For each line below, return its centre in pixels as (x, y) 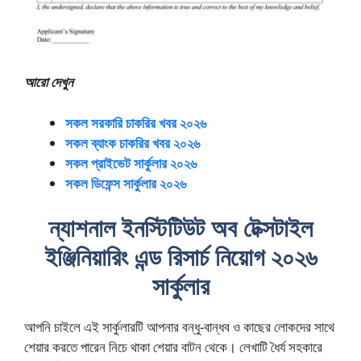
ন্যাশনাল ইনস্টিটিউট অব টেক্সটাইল (180, 228)
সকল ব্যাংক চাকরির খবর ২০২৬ (133, 143)
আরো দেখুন (49, 82)
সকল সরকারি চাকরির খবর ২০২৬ (136, 122)
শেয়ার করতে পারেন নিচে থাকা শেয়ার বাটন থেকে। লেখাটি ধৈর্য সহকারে (173, 347)
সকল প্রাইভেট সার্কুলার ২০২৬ (131, 163)
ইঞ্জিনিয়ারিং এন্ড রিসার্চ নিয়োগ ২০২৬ (180, 257)
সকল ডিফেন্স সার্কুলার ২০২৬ (126, 183)
